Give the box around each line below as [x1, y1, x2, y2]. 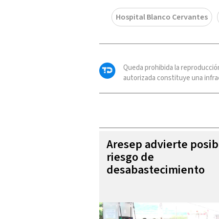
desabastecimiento [107, 161, 205, 178]
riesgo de [107, 148, 154, 166]
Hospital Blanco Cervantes [116, 11, 208, 22]
